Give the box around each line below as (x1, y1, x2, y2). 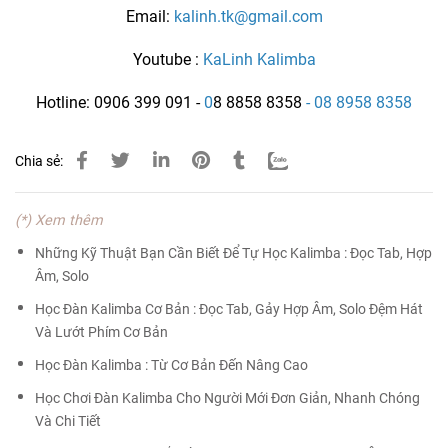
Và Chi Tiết (35, 412, 101, 430)
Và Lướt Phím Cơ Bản (35, 323, 168, 341)
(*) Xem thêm (15, 211, 103, 229)
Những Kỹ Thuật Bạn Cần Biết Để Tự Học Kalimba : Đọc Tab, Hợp (35, 244, 432, 262)
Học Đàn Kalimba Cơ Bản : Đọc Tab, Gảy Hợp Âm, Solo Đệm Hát (35, 300, 423, 318)
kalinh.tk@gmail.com (173, 6, 323, 26)
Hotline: (36, 92, 94, 112)
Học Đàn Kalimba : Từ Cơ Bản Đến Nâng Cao (35, 356, 308, 374)
